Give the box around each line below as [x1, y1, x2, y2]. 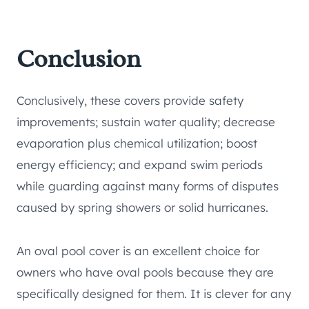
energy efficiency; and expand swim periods [17, 157, 263, 172]
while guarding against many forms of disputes [17, 179, 279, 194]
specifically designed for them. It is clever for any [17, 286, 291, 301]
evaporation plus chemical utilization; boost [17, 136, 257, 151]
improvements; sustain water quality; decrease [17, 114, 275, 130]
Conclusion [17, 43, 141, 75]
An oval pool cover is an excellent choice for [17, 243, 259, 259]
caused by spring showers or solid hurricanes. [17, 200, 268, 215]
